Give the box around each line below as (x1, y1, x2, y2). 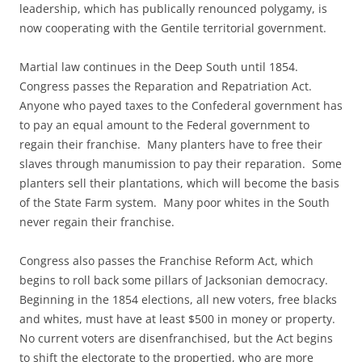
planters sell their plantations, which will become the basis (19, 175, 339, 191)
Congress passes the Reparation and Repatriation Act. (19, 78, 315, 94)
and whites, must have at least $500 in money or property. (19, 311, 339, 326)
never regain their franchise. (19, 214, 175, 229)
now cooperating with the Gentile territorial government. (19, 20, 326, 36)
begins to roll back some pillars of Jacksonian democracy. (19, 272, 331, 288)
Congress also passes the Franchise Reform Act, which (19, 253, 314, 268)
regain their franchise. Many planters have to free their (19, 137, 322, 152)
